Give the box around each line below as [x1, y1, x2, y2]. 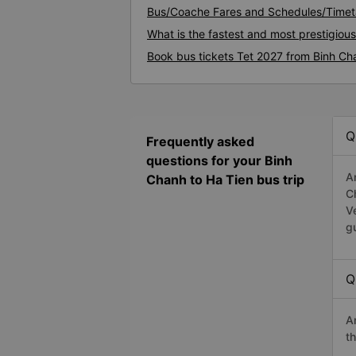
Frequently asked [146, 133, 254, 150]
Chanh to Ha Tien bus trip [146, 172, 304, 188]
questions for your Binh [146, 153, 292, 169]
